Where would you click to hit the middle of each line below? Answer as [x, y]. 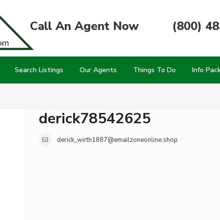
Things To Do [155, 70]
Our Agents [98, 70]
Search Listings [39, 70]
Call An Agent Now [85, 26]
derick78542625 [95, 119]
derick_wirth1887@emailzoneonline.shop [117, 140]
